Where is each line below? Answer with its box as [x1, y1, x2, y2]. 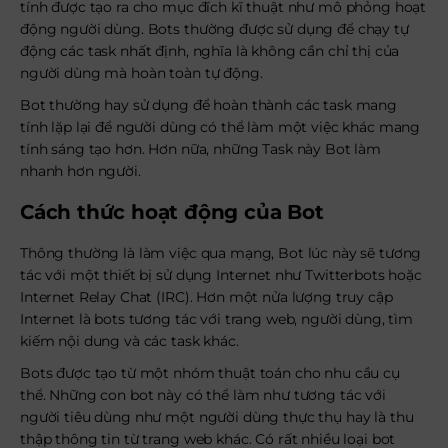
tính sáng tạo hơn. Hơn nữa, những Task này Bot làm [20, 140, 381, 158]
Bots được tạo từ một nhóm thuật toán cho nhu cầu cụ [20, 364, 400, 382]
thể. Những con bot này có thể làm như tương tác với [20, 386, 386, 404]
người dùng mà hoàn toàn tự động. [20, 64, 263, 82]
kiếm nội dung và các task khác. [20, 332, 239, 350]
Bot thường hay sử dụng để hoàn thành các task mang [20, 96, 397, 114]
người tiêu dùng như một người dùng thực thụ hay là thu [20, 408, 414, 426]
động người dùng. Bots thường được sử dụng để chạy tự [20, 20, 409, 38]
